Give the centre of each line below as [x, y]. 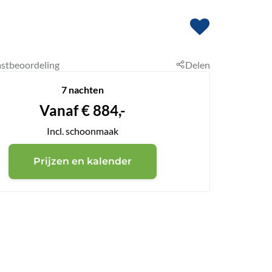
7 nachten [83, 89]
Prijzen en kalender [83, 161]
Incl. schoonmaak [83, 131]
